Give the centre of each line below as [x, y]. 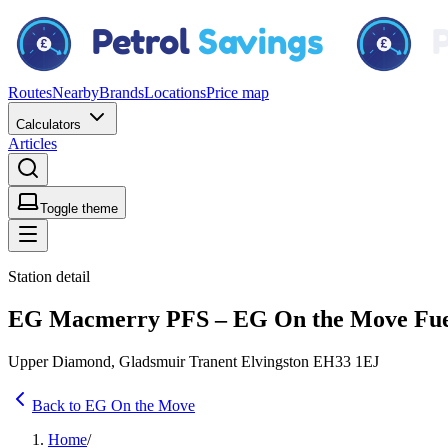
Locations [175, 92]
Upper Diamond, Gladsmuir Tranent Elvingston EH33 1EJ [193, 361]
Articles [32, 143]
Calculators [50, 124]
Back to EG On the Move [113, 405]
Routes [30, 92]
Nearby [75, 92]
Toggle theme [79, 208]
